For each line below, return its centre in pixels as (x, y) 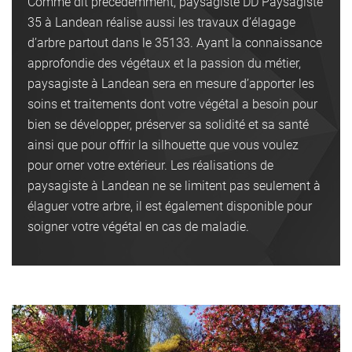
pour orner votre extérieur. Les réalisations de (150, 165)
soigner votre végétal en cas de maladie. (138, 226)
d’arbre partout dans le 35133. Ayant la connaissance (175, 42)
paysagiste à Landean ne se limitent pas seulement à (174, 185)
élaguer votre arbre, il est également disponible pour (170, 206)
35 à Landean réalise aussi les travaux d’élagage (161, 22)
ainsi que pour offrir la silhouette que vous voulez (163, 145)
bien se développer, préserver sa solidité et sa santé (168, 124)
